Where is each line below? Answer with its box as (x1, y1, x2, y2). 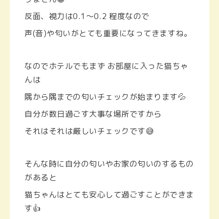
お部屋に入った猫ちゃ (107, 61, 188, 72)
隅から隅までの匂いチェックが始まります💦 (24, 91, 186, 103)
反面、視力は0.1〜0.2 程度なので (24, 11, 150, 22)
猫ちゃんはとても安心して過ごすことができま (24, 189, 194, 200)
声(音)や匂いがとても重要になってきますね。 (24, 28, 192, 39)
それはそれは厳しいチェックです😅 (24, 126, 154, 137)
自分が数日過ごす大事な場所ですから (24, 109, 162, 120)
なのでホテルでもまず (24, 61, 108, 72)
